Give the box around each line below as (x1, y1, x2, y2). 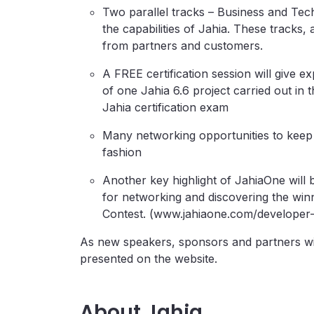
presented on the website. (80, 252, 217, 266)
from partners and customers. (102, 39, 263, 53)
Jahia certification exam (102, 100, 228, 114)
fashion (102, 145, 142, 159)
